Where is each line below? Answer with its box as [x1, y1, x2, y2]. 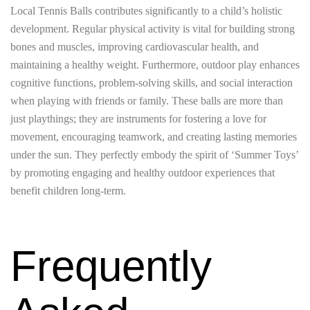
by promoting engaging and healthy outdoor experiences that [10, 167, 275, 179]
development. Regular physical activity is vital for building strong [10, 23, 295, 35]
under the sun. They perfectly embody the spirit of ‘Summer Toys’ [10, 149, 298, 161]
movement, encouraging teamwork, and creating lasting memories [10, 131, 297, 143]
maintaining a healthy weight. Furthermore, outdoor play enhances [10, 59, 300, 71]
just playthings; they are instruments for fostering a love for [10, 113, 266, 125]
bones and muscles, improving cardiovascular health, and [10, 41, 259, 53]
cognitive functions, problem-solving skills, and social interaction [10, 77, 293, 89]
